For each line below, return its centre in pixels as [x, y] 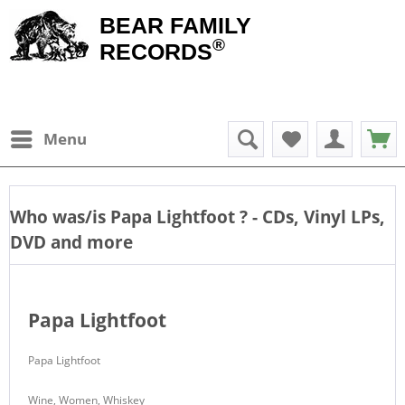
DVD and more [71, 242]
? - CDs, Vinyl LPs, [312, 217]
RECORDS [156, 52]
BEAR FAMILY [175, 25]
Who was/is [60, 217]
